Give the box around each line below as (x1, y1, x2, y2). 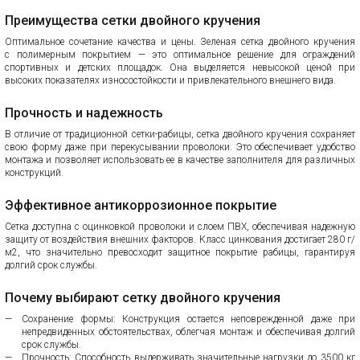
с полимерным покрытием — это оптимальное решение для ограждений (5, 48, 355, 60)
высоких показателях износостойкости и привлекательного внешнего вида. (5, 74, 336, 86)
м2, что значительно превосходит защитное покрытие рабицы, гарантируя (5, 246, 355, 258)
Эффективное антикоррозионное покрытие (5, 197, 276, 213)
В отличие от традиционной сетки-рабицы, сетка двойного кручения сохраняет (5, 128, 355, 140)
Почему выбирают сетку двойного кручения (5, 289, 280, 305)
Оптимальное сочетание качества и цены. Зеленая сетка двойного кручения (5, 35, 355, 47)
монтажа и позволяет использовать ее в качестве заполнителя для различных (5, 153, 355, 166)
